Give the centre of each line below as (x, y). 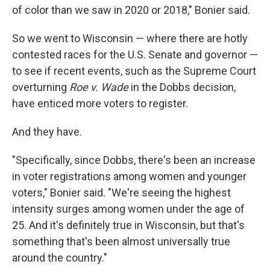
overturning (41, 87)
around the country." (60, 258)
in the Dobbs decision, (182, 87)
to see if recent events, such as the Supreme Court (134, 71)
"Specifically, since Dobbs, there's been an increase (134, 160)
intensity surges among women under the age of (128, 209)
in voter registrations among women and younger (129, 177)
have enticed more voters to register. (100, 104)
